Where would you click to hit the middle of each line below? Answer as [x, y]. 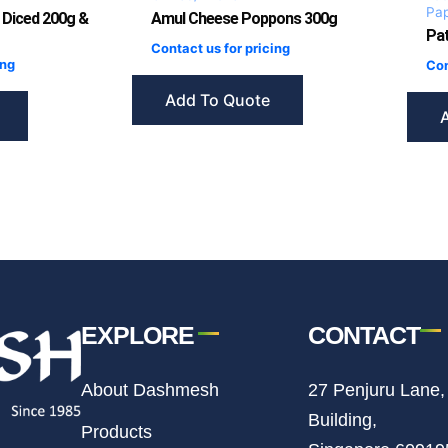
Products [117, 431]
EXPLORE [138, 334]
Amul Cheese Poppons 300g [244, 18]
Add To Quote [217, 99]
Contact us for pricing [221, 47]
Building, [343, 419]
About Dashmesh [150, 389]
